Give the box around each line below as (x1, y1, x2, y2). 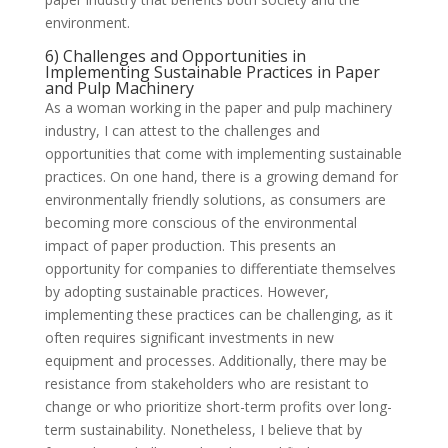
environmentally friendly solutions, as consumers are (44, 189, 386, 209)
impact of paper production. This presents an (44, 235, 336, 255)
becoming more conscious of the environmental (44, 212, 357, 232)
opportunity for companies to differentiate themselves (44, 258, 396, 278)
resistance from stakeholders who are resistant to (44, 373, 369, 393)
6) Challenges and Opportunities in (44, 44, 306, 67)
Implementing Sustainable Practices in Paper (44, 60, 380, 83)
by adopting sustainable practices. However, (44, 281, 329, 301)
